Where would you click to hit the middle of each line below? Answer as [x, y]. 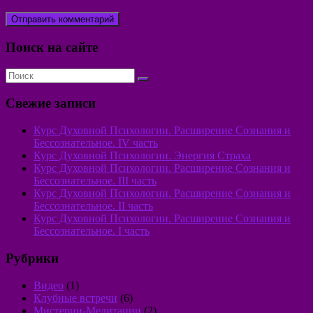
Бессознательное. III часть [95, 181]
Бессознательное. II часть [93, 206]
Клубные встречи [75, 298]
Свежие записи [51, 103]
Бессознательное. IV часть [96, 143]
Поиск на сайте [52, 48]
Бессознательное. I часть [92, 231]
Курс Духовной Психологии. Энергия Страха [142, 156]
